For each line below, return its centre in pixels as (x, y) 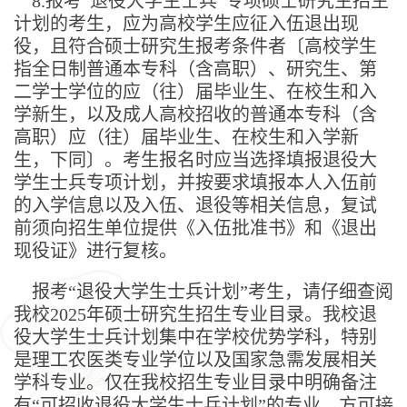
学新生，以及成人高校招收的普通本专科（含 (195, 114)
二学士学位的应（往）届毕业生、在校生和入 (195, 91)
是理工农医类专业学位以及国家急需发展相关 (195, 359)
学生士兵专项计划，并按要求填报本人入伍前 (195, 182)
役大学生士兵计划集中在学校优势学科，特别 (195, 337)
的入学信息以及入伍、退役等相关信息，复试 (195, 205)
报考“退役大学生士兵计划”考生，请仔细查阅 (213, 291)
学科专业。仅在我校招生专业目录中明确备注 (195, 382)
